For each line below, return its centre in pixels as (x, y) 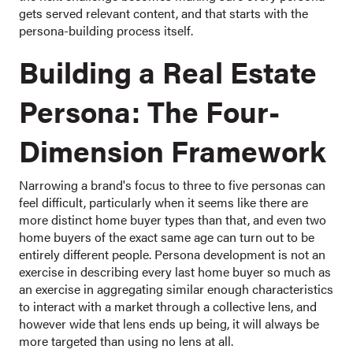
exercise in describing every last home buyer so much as (175, 271)
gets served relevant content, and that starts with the (163, 13)
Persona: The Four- (149, 111)
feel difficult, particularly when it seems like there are (163, 202)
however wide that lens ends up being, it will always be (169, 323)
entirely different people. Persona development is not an (172, 254)
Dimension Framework (173, 150)
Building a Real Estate (168, 71)
